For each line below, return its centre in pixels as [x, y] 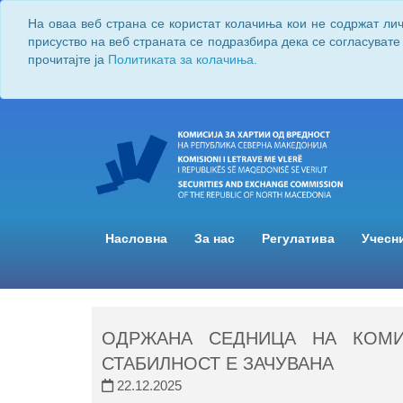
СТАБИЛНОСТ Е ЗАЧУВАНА [218, 364]
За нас [215, 239]
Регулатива [298, 239]
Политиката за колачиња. [183, 59]
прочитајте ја [68, 59]
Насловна [136, 239]
